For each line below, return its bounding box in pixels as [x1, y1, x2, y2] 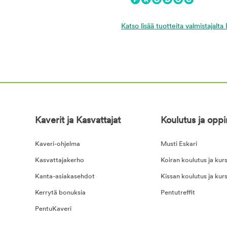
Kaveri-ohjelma [34, 141, 80, 148]
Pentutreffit [160, 190, 195, 197]
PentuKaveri [34, 206, 71, 213]
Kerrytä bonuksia [34, 190, 86, 197]
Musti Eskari [160, 141, 197, 148]
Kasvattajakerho [34, 157, 84, 164]
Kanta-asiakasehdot [34, 173, 95, 180]
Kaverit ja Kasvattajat [34, 116, 121, 126]
